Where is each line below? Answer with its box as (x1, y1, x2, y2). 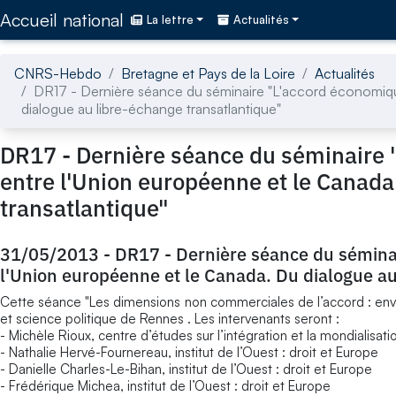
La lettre (147, 12, 194, 27)
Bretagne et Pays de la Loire (121, 64, 295, 82)
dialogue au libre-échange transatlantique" (21, 99, 281, 118)
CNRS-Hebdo (14, 64, 102, 82)
